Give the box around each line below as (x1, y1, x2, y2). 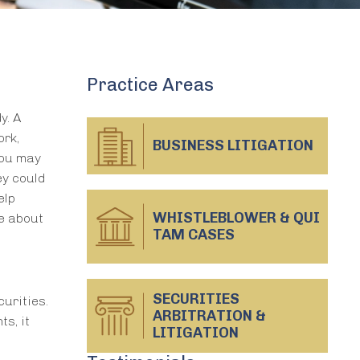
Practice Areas (87, 74, 214, 96)
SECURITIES (153, 290, 239, 309)
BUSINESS (153, 137, 227, 155)
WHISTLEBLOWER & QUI (153, 209, 320, 227)
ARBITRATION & (153, 307, 266, 325)
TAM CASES (153, 226, 235, 244)
